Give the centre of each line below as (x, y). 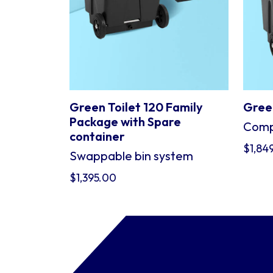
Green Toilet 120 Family (136, 107)
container (97, 136)
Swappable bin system (131, 156)
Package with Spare (125, 122)
